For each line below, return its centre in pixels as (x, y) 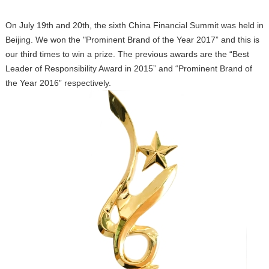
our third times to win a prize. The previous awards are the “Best (127, 54)
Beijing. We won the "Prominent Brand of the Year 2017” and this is (132, 40)
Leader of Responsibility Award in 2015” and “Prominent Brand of (128, 68)
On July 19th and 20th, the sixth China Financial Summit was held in (134, 25)
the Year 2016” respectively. (58, 83)
